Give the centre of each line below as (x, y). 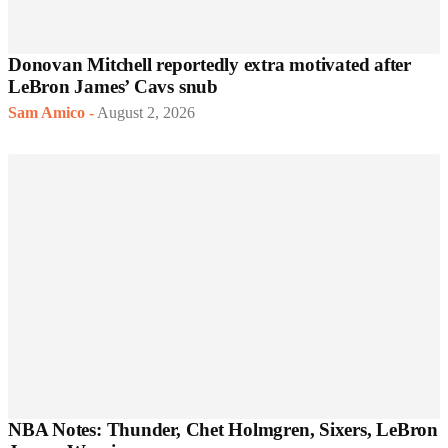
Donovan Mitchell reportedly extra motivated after (209, 64)
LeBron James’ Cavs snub (113, 86)
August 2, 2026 (146, 112)
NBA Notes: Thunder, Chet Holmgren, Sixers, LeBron (223, 429)
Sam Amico (46, 112)
